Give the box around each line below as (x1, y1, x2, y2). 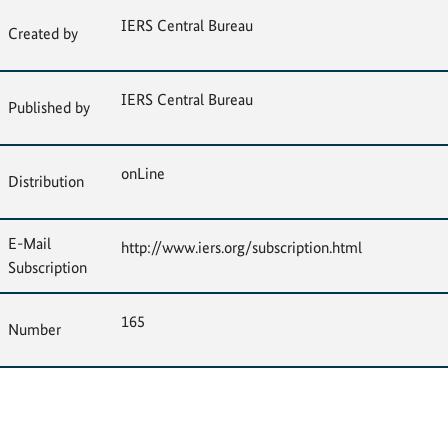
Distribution (8, 172, 84, 191)
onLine (121, 164, 165, 183)
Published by (8, 98, 90, 117)
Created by (8, 24, 78, 43)
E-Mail (8, 234, 51, 253)
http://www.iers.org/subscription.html (121, 238, 362, 257)
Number (8, 320, 61, 339)
